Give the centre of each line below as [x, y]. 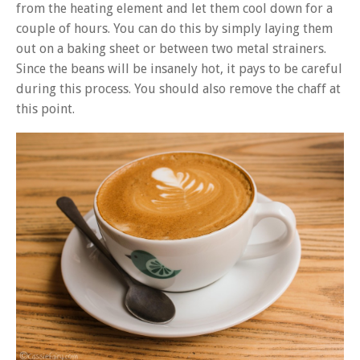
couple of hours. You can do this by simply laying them [174, 28]
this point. [45, 108]
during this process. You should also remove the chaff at [178, 88]
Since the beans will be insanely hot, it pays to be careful [179, 68]
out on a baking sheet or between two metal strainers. [171, 48]
